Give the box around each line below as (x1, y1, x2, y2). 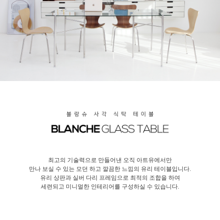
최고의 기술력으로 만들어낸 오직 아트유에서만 (48, 157, 172, 164)
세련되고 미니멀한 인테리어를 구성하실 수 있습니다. (41, 183, 179, 191)
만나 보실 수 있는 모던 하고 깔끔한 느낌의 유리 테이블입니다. (29, 165, 191, 173)
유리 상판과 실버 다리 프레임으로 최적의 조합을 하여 (40, 174, 180, 182)
